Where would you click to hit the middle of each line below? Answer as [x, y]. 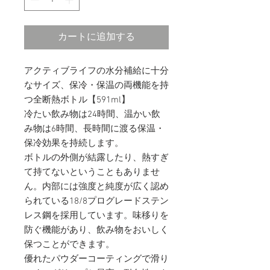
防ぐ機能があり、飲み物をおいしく [96, 230]
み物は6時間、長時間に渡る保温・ [94, 129]
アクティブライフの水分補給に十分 [96, 71]
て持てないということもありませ [92, 172]
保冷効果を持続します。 [74, 143]
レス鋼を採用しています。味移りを [96, 215]
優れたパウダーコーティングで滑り [96, 259]
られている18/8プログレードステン [96, 201]
